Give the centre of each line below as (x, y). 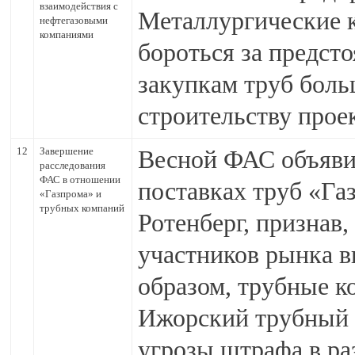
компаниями (67, 34)
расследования (73, 165)
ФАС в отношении (80, 179)
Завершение (67, 151)
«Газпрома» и (71, 194)
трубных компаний (82, 208)
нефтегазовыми (74, 20)
